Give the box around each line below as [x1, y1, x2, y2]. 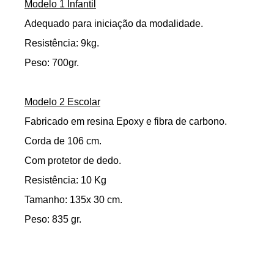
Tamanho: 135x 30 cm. [24, 194, 122, 206]
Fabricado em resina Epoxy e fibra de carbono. [24, 116, 227, 127]
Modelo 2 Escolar [24, 97, 100, 108]
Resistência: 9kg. [24, 38, 99, 49]
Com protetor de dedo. [24, 155, 121, 166]
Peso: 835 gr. [24, 214, 81, 225]
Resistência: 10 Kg [24, 175, 106, 186]
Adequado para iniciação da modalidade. [24, 18, 203, 29]
